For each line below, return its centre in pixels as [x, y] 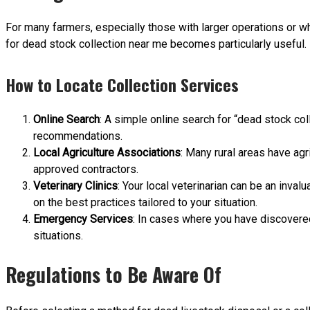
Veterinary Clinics [75, 185]
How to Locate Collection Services [122, 84]
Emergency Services [83, 219]
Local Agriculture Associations [107, 152]
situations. [58, 235]
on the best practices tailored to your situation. [145, 202]
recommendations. [78, 136]
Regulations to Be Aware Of [113, 274]
